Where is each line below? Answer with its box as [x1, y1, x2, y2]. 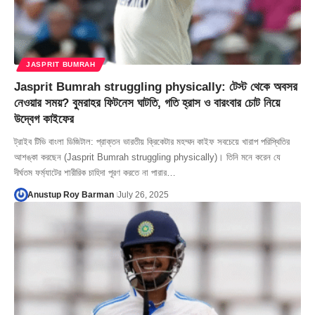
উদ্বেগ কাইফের [14, 112, 74, 126]
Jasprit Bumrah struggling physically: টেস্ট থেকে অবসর [14, 79, 297, 94]
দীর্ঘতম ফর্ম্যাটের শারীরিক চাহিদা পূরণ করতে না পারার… [14, 167, 176, 178]
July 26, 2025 [117, 189, 169, 200]
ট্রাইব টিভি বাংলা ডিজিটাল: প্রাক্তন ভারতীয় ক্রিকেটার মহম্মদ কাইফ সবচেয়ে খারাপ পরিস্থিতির [14, 136, 290, 147]
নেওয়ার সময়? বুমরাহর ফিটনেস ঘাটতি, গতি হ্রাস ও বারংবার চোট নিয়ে [14, 96, 280, 110]
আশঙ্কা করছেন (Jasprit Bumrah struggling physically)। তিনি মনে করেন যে [14, 151, 281, 162]
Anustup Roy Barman [27, 189, 114, 200]
